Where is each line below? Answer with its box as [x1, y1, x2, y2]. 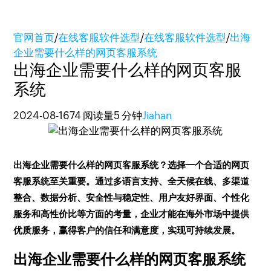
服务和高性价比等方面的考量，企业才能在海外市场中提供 [13, 209, 250, 219]
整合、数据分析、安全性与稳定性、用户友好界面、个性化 [13, 192, 250, 203]
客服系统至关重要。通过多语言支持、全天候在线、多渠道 [13, 176, 250, 186]
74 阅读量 [70, 109, 114, 122]
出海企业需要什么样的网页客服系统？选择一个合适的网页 [13, 160, 250, 170]
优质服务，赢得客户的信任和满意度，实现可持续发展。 [13, 225, 241, 235]
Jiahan [142, 109, 172, 122]
